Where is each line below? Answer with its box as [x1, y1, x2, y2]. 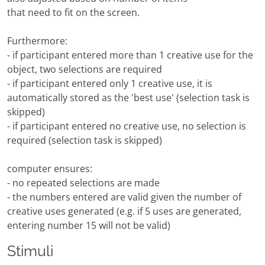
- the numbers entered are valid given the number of [7, 190, 241, 204]
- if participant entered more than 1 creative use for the [7, 49, 253, 62]
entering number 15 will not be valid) [7, 219, 170, 232]
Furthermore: [7, 34, 67, 48]
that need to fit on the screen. [7, 6, 140, 20]
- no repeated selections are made [7, 176, 160, 190]
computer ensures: [7, 162, 92, 176]
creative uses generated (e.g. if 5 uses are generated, [7, 205, 241, 218]
